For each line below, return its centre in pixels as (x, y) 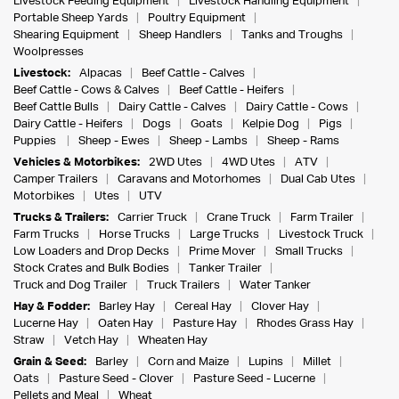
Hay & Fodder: (52, 306)
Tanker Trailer (225, 268)
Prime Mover (222, 251)
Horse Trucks (134, 234)
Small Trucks (309, 251)
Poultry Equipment (197, 18)
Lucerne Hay (46, 323)
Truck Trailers (183, 285)
